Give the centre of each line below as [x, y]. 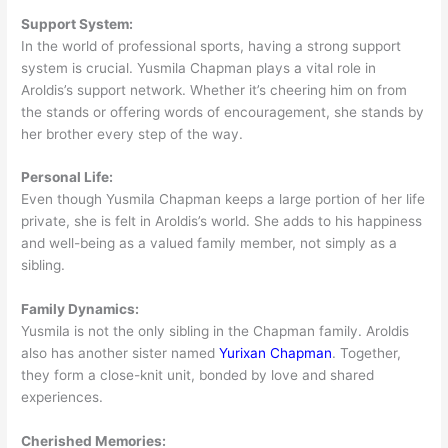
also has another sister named [120, 353]
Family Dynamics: [80, 309]
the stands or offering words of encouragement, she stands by [223, 111]
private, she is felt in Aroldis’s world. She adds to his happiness [222, 221]
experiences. [62, 397]
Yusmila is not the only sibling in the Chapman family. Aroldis [215, 331]
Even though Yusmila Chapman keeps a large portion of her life [223, 199]
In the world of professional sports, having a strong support [211, 45]
